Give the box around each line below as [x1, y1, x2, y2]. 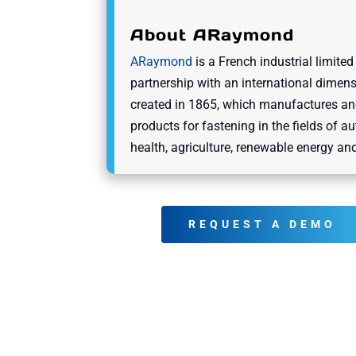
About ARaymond [130, 24, 295, 45]
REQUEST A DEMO [188, 217, 336, 230]
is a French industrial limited [192, 53, 354, 69]
